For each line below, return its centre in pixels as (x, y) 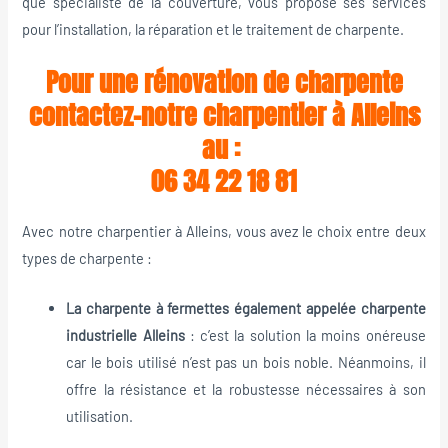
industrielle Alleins (125, 335)
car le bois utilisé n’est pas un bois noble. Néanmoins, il (246, 362)
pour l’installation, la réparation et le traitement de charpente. (213, 28)
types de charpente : (87, 257)
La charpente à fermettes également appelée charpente (246, 308)
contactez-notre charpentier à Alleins (224, 114)
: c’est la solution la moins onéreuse (305, 335)
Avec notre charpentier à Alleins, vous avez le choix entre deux (224, 230)
